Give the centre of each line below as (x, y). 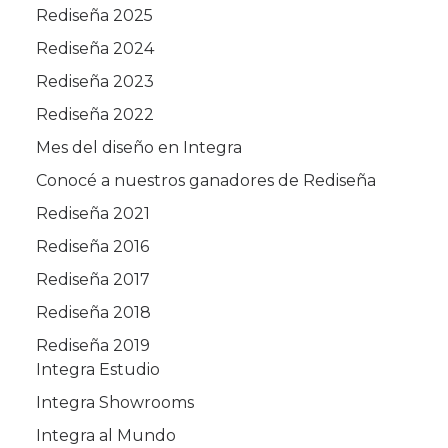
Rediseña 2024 (95, 48)
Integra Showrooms (115, 402)
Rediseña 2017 (93, 279)
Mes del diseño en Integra (139, 147)
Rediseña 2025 (94, 15)
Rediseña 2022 (95, 114)
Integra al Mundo (106, 435)
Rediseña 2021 (93, 213)
